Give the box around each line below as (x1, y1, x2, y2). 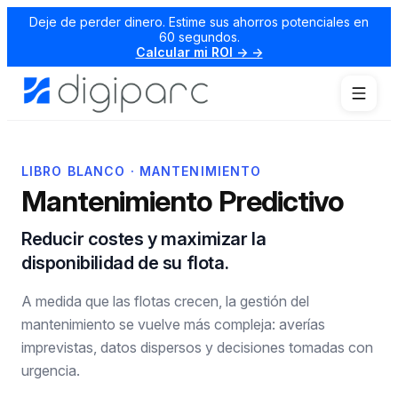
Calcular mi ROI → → (135, 44, 263, 60)
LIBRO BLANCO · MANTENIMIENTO (21, 163, 262, 179)
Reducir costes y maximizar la (21, 228, 267, 250)
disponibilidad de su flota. (21, 252, 229, 274)
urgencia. (21, 362, 80, 379)
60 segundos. (158, 29, 240, 44)
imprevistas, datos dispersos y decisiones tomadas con (21, 338, 373, 356)
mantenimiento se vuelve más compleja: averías (21, 315, 325, 333)
